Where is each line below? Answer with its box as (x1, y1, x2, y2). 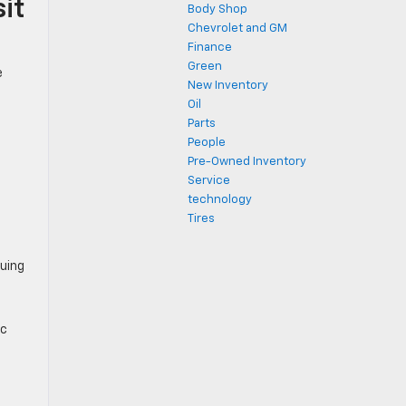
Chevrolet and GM (188, 23, 287, 34)
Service (188, 175, 230, 187)
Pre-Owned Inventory (188, 156, 306, 168)
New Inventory (188, 80, 268, 92)
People (188, 137, 226, 149)
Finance (188, 42, 232, 53)
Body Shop (188, 4, 247, 15)
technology (188, 194, 252, 206)
